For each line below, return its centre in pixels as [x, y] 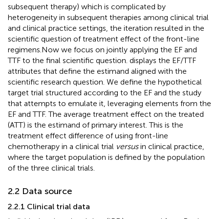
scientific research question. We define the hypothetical [105, 82]
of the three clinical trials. [51, 168]
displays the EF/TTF [163, 60]
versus [127, 146]
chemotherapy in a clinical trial [62, 146]
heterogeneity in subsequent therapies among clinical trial [108, 17]
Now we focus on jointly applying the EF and [119, 49]
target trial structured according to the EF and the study [105, 92]
